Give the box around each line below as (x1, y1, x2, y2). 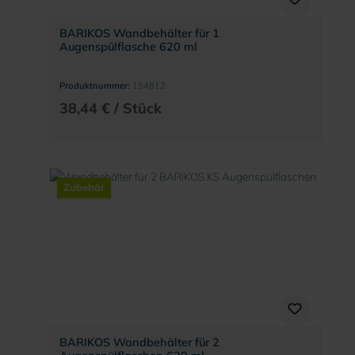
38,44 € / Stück (59, 98, 162, 117)
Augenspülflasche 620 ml (59, 39, 197, 54)
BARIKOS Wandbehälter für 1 (59, 25, 219, 40)
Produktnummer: (59, 80, 132, 92)
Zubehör (63, 181, 105, 194)
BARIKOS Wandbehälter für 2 (59, 335, 219, 350)
